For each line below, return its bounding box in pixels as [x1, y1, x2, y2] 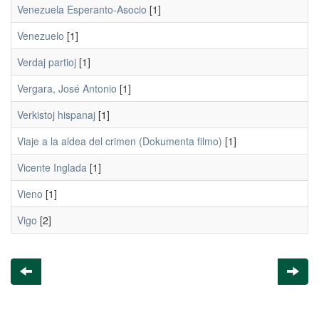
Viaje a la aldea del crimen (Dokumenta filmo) [17, 134, 222, 148]
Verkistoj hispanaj [17, 108, 95, 122]
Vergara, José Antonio [17, 81, 117, 95]
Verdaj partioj [17, 55, 76, 69]
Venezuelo [17, 28, 64, 43]
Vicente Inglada [17, 160, 87, 174]
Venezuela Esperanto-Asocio [17, 2, 147, 16]
